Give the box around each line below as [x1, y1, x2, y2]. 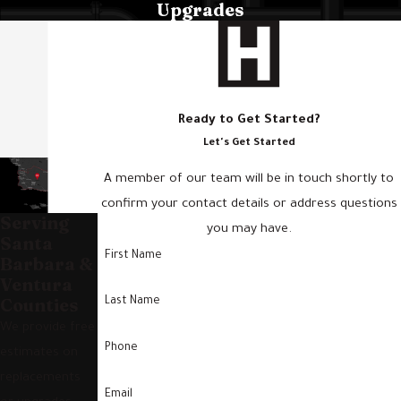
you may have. [206, 223, 292, 238]
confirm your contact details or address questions [100, 198, 397, 213]
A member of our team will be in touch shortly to [104, 173, 395, 188]
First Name [104, 249, 162, 262]
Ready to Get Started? [177, 113, 320, 128]
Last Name [104, 295, 160, 309]
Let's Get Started [202, 137, 295, 149]
